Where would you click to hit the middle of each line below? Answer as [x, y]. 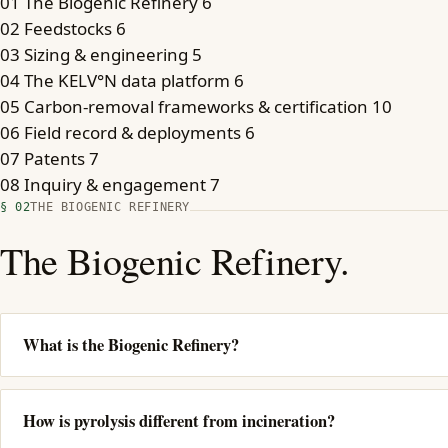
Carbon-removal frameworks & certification [196, 106]
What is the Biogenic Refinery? [131, 344]
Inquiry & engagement [115, 184]
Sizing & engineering [106, 54]
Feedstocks [68, 28]
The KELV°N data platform [127, 80]
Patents [54, 158]
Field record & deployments [132, 132]
